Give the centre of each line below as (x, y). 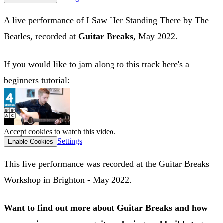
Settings (70, 141)
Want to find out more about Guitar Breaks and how (106, 207)
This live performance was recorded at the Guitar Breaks (107, 164)
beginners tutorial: (37, 80)
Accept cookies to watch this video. (60, 131)
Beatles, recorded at (41, 36)
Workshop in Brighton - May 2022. (68, 179)
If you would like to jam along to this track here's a (97, 64)
